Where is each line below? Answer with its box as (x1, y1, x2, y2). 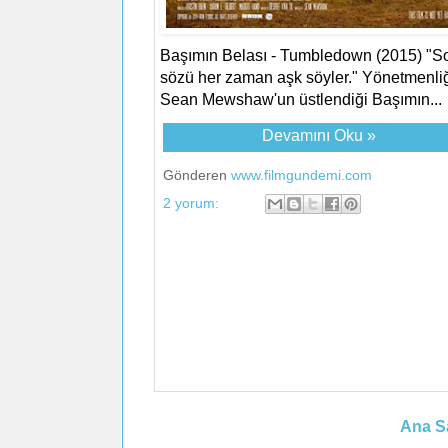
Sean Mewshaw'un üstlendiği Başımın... (159, 90, 442, 108)
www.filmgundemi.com (230, 166, 372, 183)
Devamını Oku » (261, 126, 376, 144)
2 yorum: (162, 194, 223, 211)
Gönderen (162, 166, 231, 183)
